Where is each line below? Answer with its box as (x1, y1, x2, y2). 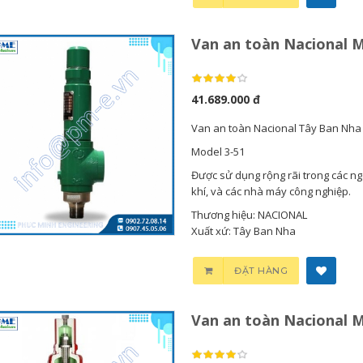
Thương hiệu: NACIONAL (190, 207, 307, 222)
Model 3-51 (190, 144, 245, 159)
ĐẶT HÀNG (234, 265, 288, 276)
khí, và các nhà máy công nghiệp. (190, 184, 351, 199)
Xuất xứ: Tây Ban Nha (190, 224, 296, 238)
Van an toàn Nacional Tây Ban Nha (190, 121, 361, 135)
